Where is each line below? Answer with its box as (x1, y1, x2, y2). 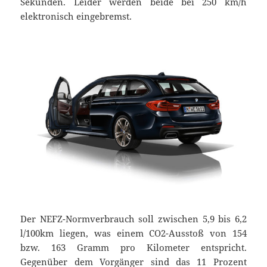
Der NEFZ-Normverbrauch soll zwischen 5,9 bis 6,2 (20, 212, 247, 225)
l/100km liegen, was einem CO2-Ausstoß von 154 (20, 226, 247, 239)
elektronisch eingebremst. (20, 10, 132, 22)
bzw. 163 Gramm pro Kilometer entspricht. (20, 241, 247, 253)
